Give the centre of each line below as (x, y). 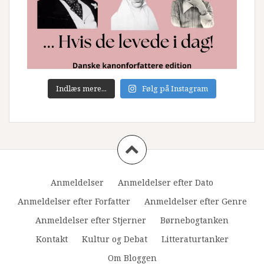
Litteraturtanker (195, 239)
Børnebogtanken (194, 220)
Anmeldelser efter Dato (166, 182)
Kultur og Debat (114, 239)
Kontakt (52, 239)
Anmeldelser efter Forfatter (74, 201)
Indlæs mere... (81, 88)
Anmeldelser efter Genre (195, 201)
